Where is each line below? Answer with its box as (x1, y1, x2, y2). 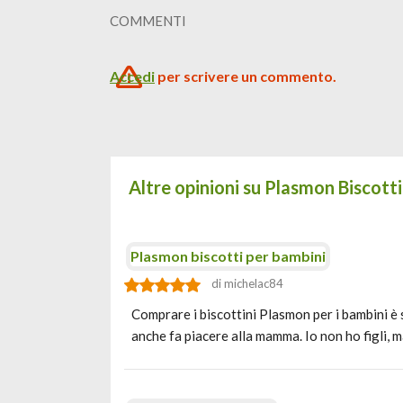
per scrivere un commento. (155, 67, 336, 85)
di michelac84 (211, 276, 283, 291)
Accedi (110, 67, 155, 85)
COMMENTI (110, 13, 186, 29)
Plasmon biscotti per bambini (130, 247, 326, 264)
